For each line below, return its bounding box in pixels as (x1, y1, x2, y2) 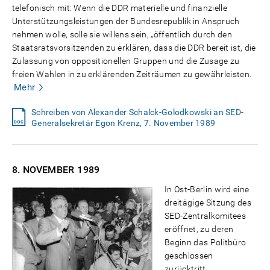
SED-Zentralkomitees (165, 210, 246, 221)
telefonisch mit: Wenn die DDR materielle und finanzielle (12, 2, 228, 13)
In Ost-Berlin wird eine (165, 184, 250, 194)
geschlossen (165, 250, 213, 260)
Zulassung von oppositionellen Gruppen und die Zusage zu (12, 55, 240, 66)
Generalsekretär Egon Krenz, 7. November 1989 (31, 118, 216, 128)
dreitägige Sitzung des (165, 197, 252, 207)
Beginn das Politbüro (165, 237, 246, 247)
